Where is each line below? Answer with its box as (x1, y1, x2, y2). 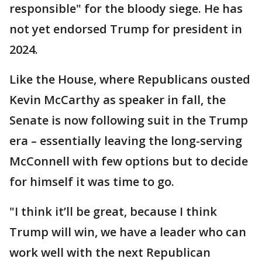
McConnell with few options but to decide (9, 153, 248, 169)
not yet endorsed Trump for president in (9, 20, 242, 37)
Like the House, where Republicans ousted (9, 71, 250, 87)
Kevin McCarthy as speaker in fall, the (9, 91, 226, 108)
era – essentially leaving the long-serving (9, 132, 242, 149)
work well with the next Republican (9, 244, 211, 260)
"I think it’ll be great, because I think (9, 203, 217, 219)
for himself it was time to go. (9, 173, 174, 189)
